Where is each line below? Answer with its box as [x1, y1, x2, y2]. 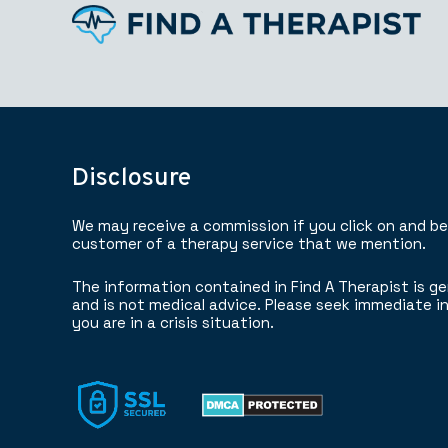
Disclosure [72, 162, 191, 195]
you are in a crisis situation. [72, 312, 274, 332]
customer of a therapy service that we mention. [72, 233, 426, 253]
